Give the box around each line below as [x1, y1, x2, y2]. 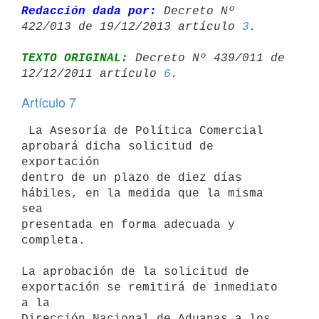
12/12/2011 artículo [21, 67, 164, 80]
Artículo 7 [21, 93, 76, 111]
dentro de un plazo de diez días [21, 171, 242, 184]
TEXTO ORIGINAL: [21, 51, 128, 65]
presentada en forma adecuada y [21, 218, 235, 231]
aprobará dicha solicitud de [21, 140, 214, 153]
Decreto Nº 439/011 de [128, 51, 285, 65]
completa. [21, 234, 85, 247]
